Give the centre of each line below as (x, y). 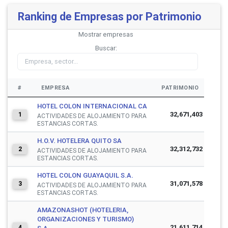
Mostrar (91, 34)
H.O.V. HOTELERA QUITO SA (79, 140)
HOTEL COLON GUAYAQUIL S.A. (85, 175)
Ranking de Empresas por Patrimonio (110, 17)
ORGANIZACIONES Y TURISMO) (85, 219)
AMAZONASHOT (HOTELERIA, (83, 210)
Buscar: (106, 48)
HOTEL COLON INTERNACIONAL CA (92, 106)
